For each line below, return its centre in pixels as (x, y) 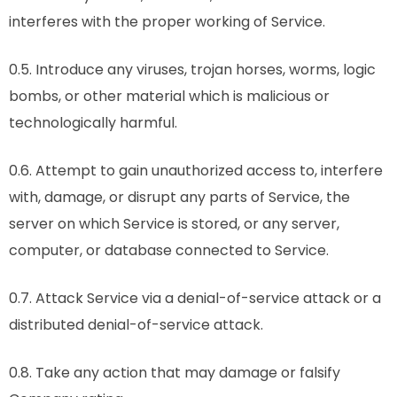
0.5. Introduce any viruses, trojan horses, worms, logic (192, 70)
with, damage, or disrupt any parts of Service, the (179, 197)
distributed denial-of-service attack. (136, 325)
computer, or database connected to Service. (169, 250)
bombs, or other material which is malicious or (169, 96)
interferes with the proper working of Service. (167, 22)
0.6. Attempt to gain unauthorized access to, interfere (196, 171)
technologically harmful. (93, 123)
